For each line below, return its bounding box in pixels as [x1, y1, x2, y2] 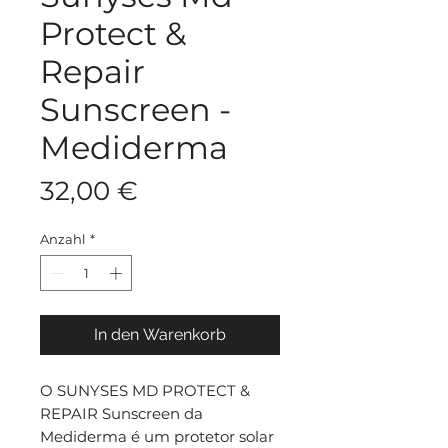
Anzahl [40, 231, 86, 247]
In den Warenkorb [94, 324, 226, 344]
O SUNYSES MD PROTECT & [40, 380, 250, 400]
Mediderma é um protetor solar [40, 426, 274, 446]
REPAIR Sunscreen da [40, 403, 203, 423]
